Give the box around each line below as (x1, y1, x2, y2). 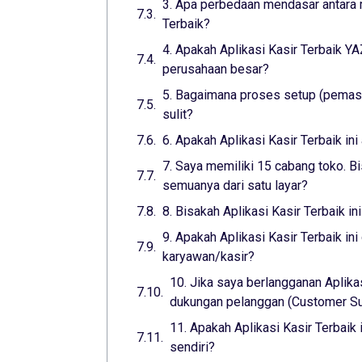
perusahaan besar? (162, 61, 269, 78)
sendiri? (170, 339, 215, 356)
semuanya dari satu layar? (162, 178, 308, 194)
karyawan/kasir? (162, 249, 255, 265)
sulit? (162, 107, 193, 123)
